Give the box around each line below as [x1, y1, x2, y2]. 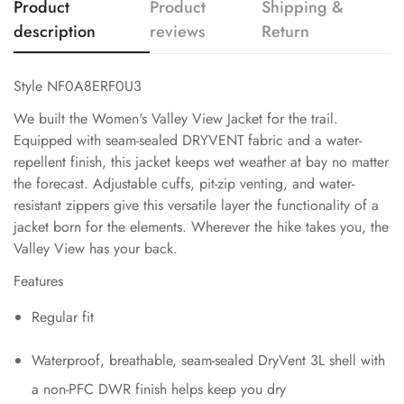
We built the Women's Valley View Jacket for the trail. [14, 107, 338, 129]
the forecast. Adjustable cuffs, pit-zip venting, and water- [14, 172, 354, 194]
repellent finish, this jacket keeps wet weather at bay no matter [14, 151, 389, 172]
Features [14, 270, 63, 291]
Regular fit [32, 306, 94, 327]
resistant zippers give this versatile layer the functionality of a [14, 194, 379, 216]
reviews [150, 19, 207, 43]
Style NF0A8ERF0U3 [14, 75, 142, 96]
